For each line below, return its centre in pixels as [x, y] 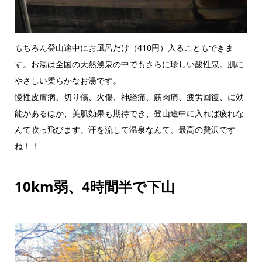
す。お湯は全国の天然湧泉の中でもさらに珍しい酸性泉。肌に [129, 64]
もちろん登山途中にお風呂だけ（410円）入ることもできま [124, 47]
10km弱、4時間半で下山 [94, 186]
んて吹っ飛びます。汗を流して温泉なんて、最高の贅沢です [125, 129]
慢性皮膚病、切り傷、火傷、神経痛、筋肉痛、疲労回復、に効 [129, 96]
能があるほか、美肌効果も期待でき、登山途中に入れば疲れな [129, 113]
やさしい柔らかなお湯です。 [68, 80]
